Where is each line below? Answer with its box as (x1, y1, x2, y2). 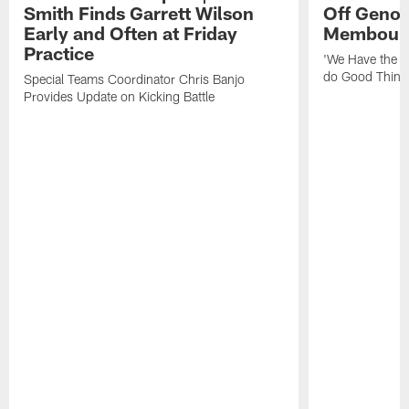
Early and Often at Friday (24, 21, 238, 44)
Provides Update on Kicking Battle (24, 88, 215, 104)
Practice (24, 41, 95, 64)
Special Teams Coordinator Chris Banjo (24, 70, 246, 87)
